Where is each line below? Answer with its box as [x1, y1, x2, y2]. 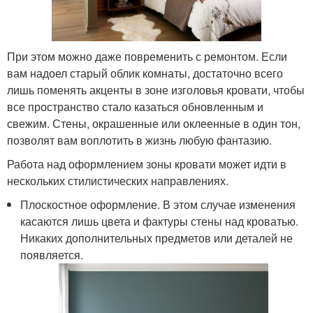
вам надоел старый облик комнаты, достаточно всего [7, 65, 283, 82]
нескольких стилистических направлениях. [7, 173, 228, 189]
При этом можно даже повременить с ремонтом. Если [7, 48, 287, 65]
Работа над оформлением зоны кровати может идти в [7, 156, 286, 173]
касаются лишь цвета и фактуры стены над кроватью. [20, 213, 299, 230]
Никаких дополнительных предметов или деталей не [20, 230, 293, 247]
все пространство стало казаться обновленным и [7, 99, 263, 115]
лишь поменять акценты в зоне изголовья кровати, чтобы [7, 82, 305, 99]
